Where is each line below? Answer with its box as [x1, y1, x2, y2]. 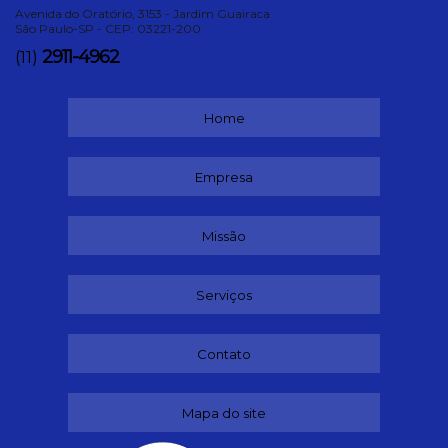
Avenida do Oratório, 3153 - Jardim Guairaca [15, 5, 270, 21]
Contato [197, 345, 251, 362]
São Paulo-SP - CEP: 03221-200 [15, 20, 201, 36]
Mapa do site [182, 404, 266, 421]
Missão [202, 227, 246, 244]
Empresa [195, 168, 253, 185]
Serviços [196, 286, 252, 303]
